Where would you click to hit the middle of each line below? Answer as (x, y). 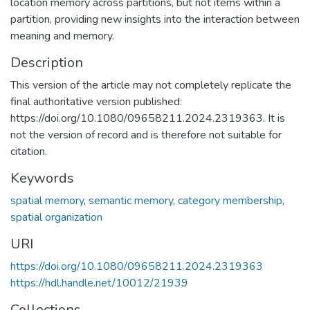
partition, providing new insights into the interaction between (155, 19)
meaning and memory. (62, 36)
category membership (230, 200)
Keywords (42, 178)
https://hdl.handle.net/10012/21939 (99, 283)
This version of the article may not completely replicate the (151, 85)
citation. (29, 151)
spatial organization (56, 217)
